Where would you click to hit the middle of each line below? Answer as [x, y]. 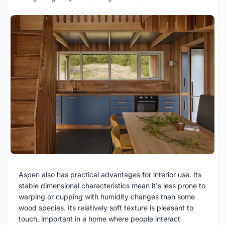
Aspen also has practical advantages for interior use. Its [110, 175]
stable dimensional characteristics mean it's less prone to [112, 186]
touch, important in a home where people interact [99, 219]
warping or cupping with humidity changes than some [107, 197]
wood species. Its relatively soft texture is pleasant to [106, 208]
